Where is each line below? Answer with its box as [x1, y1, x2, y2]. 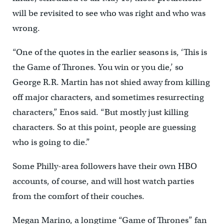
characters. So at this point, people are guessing [12, 122, 196, 133]
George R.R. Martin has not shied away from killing [12, 77, 210, 88]
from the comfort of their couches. [12, 191, 144, 202]
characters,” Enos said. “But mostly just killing [12, 107, 188, 118]
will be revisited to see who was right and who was [12, 8, 205, 19]
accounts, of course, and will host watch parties [12, 176, 194, 187]
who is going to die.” [12, 137, 90, 148]
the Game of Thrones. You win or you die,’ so [12, 62, 183, 73]
